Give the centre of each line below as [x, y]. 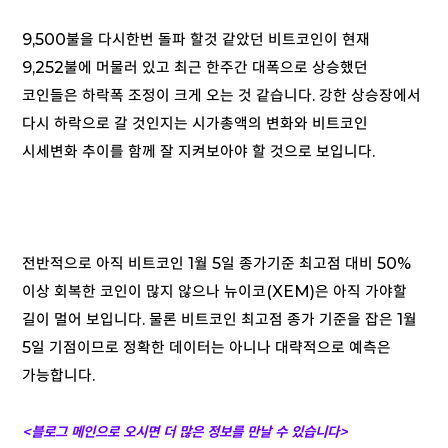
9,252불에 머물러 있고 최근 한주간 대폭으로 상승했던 [195, 68]
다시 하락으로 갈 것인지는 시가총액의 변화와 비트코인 [195, 124]
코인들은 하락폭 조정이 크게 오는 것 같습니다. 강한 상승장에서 [221, 96]
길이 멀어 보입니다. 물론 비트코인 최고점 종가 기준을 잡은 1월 [219, 320]
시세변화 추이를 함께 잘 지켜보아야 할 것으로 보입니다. [198, 152]
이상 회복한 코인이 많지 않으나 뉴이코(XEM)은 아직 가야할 [214, 292]
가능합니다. [58, 376]
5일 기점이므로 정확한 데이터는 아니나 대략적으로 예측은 [206, 348]
